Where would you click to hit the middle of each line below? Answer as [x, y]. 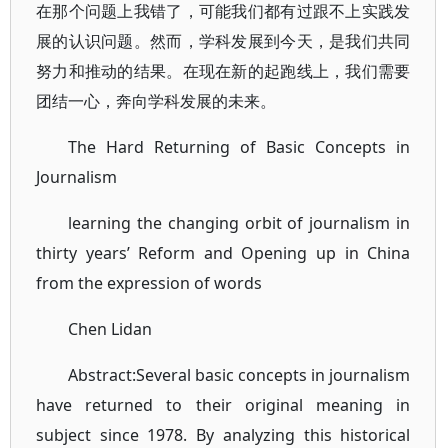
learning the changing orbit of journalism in [239, 223]
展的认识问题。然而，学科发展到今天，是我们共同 [223, 41]
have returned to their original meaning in [223, 405]
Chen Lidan [110, 329]
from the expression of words [149, 283]
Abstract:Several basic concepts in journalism [239, 375]
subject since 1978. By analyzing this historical [223, 435]
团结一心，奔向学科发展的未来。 [156, 101]
